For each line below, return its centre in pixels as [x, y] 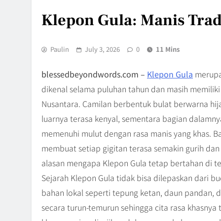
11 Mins [168, 49]
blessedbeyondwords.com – [93, 74]
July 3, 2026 [102, 49]
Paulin [60, 49]
